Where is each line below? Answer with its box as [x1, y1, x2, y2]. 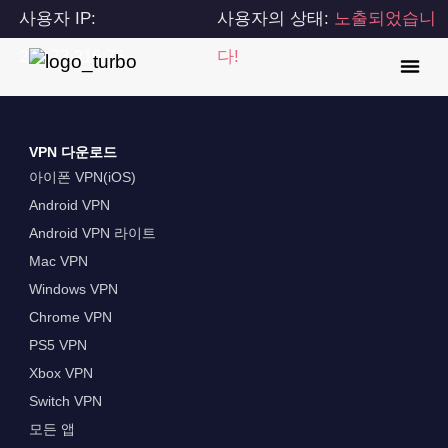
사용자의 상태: [217, 9, 335, 28]
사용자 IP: [19, 9, 97, 28]
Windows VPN [28, 281, 118, 298]
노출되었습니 [334, 9, 437, 28]
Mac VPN [28, 253, 88, 270]
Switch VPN [28, 393, 102, 410]
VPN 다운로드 [28, 144, 117, 161]
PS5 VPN [28, 337, 87, 354]
